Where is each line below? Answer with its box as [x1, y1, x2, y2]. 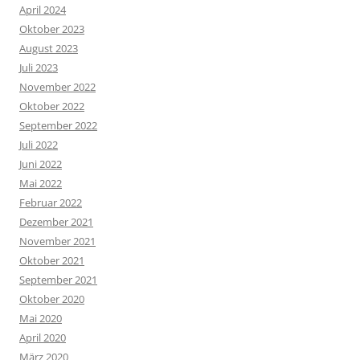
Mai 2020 [19, 311, 62, 325]
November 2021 [19, 234, 96, 248]
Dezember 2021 [19, 215, 93, 229]
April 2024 [19, 2, 66, 17]
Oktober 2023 [19, 22, 84, 36]
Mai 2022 [19, 176, 62, 190]
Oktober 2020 [19, 292, 84, 306]
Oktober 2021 [19, 253, 84, 268]
